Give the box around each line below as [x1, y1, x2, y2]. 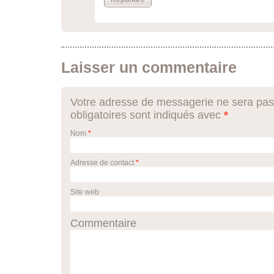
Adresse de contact [70, 158, 134, 167]
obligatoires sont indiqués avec [70, 109, 224, 121]
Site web [70, 188, 99, 196]
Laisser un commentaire [61, 59, 237, 76]
